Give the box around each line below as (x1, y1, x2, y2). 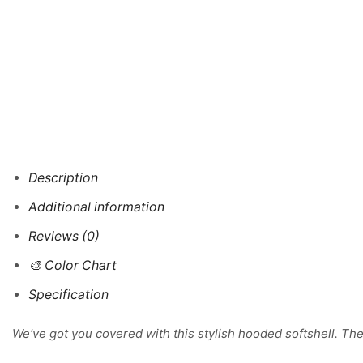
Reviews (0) (28, 228, 100, 245)
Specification (28, 287, 109, 303)
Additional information (28, 199, 164, 216)
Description (28, 170, 98, 186)
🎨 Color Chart (28, 258, 117, 274)
